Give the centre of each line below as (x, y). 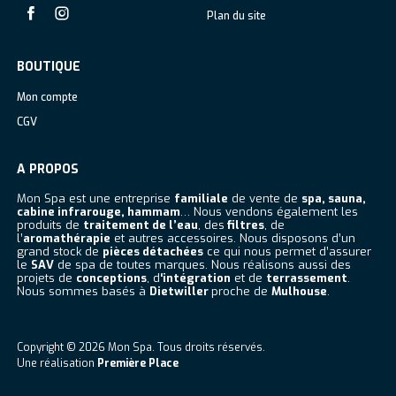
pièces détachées (152, 251)
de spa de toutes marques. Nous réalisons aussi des (202, 265)
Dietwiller (180, 291)
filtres (244, 225)
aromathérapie (66, 238)
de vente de (264, 198)
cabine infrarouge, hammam (98, 212)
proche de (241, 291)
